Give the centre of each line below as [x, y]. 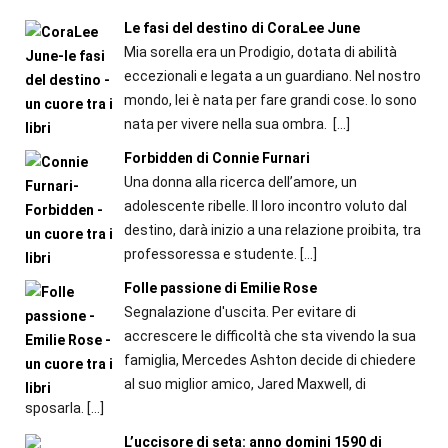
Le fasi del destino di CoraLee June [241, 28]
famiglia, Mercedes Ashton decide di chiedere [269, 360]
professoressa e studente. [210, 254]
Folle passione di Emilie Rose [220, 288]
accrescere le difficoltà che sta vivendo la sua [269, 336]
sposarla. [56, 408]
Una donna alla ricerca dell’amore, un [240, 182]
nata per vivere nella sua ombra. [226, 124]
